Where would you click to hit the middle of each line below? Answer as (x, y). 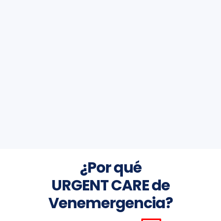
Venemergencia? (110, 203)
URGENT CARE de (110, 185)
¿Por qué (110, 167)
